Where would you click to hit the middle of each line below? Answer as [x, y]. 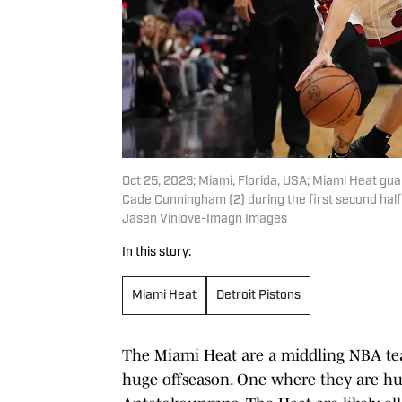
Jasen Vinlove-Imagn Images [205, 219]
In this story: [157, 252]
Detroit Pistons [258, 295]
